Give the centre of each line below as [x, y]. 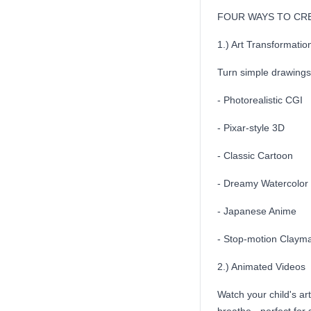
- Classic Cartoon [255, 155]
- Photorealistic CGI [260, 100]
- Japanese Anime [257, 211]
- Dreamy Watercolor [263, 183]
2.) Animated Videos [261, 267]
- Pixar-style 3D [251, 128]
